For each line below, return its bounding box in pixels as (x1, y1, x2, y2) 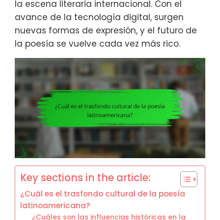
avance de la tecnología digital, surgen (15, 11, 184, 23)
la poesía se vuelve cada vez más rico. (15, 38, 180, 50)
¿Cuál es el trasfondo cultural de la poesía (20, 188, 185, 199)
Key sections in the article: (20, 170, 150, 185)
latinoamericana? (20, 200, 90, 211)
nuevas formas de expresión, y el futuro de (15, 25, 197, 36)
